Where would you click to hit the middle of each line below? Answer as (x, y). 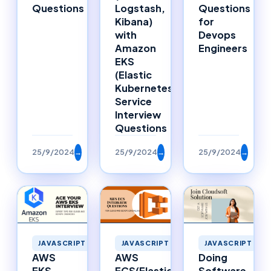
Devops (217, 35)
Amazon (136, 48)
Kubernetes (144, 88)
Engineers (223, 48)
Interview (138, 115)
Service (134, 102)
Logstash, (140, 8)
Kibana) (134, 22)
